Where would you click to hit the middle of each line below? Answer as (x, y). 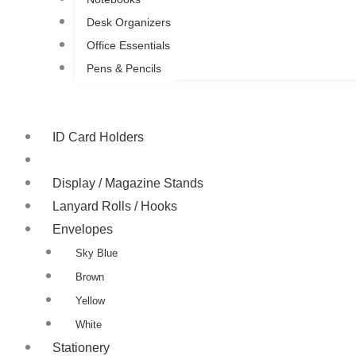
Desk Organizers (128, 22)
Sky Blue (96, 253)
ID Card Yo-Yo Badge (113, 160)
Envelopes (83, 229)
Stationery (81, 347)
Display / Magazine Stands (128, 183)
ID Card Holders (98, 137)
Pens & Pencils (124, 68)
